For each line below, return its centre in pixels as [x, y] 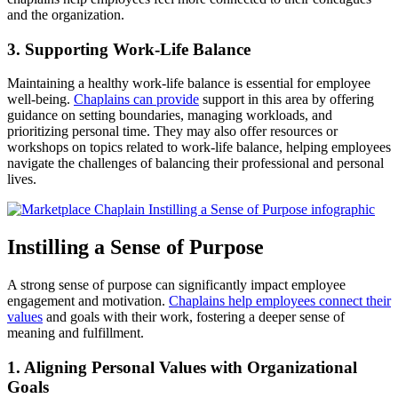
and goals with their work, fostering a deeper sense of [194, 317]
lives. [22, 179]
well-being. [40, 99]
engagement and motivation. [88, 301]
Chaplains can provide [136, 99]
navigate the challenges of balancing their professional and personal [195, 163]
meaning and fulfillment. [76, 333]
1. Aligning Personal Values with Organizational [182, 367]
